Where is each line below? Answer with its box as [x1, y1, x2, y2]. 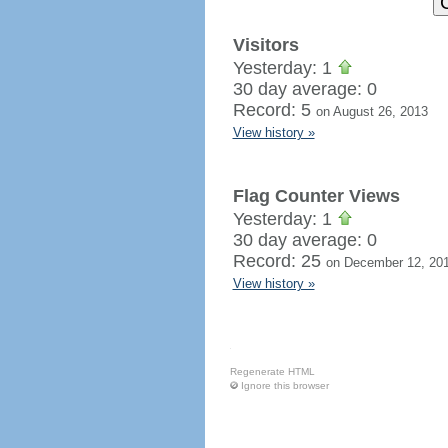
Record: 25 [232, 251, 326, 271]
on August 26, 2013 [315, 104, 428, 119]
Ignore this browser [240, 380, 329, 391]
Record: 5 [232, 100, 316, 120]
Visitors [232, 35, 299, 55]
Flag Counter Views [232, 186, 400, 206]
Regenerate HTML [229, 366, 315, 377]
